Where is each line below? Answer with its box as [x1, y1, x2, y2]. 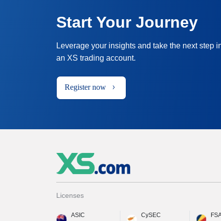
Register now [65, 83, 106, 91]
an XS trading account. [56, 54, 136, 62]
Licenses [56, 191, 84, 200]
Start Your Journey [56, 13, 198, 31]
